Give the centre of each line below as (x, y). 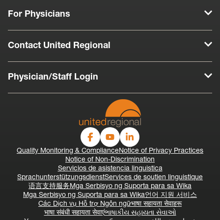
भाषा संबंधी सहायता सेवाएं (74, 213)
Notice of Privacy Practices (161, 151)
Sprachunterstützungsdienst (61, 178)
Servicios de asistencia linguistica (110, 169)
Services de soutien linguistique (154, 178)
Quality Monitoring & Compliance (68, 151)
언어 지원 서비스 (171, 195)
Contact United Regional (59, 46)
